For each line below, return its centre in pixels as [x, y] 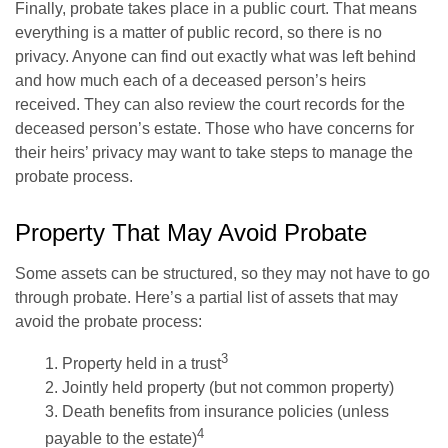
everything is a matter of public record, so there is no [198, 32]
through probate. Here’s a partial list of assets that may [206, 297]
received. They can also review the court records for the [210, 104]
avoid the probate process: [108, 321]
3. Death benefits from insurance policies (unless [217, 411]
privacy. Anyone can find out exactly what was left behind [215, 56]
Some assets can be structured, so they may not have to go [222, 273]
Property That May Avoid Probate [191, 232]
